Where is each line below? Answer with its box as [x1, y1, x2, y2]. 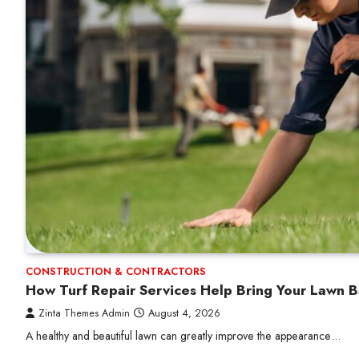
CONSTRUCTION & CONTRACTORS [26, 264, 206, 280]
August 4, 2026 [148, 305, 220, 321]
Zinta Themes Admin [38, 305, 130, 321]
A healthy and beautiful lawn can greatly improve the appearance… [26, 328, 341, 345]
